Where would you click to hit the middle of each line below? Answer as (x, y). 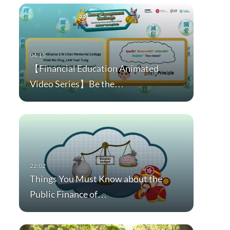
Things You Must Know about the (96, 179)
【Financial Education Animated (94, 69)
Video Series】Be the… (76, 84)
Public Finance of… (68, 194)
